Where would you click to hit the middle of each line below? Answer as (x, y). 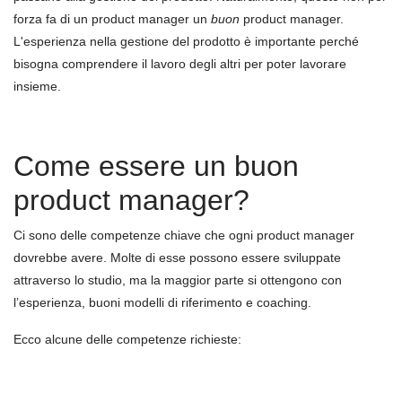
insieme (35, 86)
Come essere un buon (156, 166)
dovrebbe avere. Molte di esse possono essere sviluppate (177, 258)
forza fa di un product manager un (112, 19)
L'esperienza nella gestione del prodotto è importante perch (183, 41)
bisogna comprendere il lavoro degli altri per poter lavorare (180, 64)
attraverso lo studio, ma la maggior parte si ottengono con (178, 280)
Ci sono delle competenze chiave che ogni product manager (184, 235)
